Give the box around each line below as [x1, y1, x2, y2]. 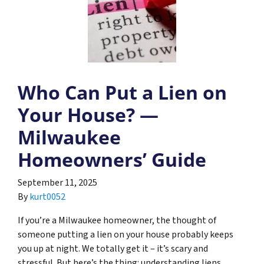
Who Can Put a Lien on [18, 79, 227, 105]
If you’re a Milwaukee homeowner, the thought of [18, 213, 216, 227]
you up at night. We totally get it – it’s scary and [18, 242, 208, 255]
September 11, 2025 [18, 176, 97, 189]
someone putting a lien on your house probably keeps [18, 227, 233, 241]
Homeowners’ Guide [18, 146, 206, 172]
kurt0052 [29, 190, 65, 203]
